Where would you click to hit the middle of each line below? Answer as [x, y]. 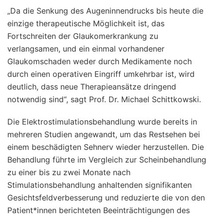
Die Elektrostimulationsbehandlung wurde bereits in [102, 121]
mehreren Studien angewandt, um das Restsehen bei [104, 134]
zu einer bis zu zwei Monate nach [69, 172]
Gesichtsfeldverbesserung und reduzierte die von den [106, 197]
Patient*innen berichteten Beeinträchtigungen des [99, 210]
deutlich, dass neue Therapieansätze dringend [92, 86]
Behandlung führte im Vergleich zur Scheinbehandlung [107, 159]
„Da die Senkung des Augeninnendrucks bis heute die [105, 10]
